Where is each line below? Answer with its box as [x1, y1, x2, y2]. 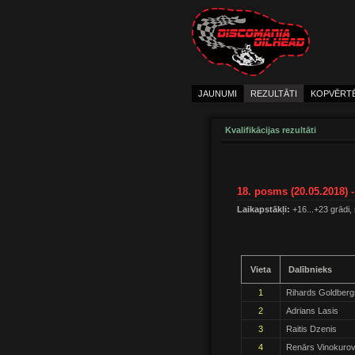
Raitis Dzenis [286, 324, 337, 334]
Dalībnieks [288, 265, 332, 275]
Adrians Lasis [286, 306, 338, 316]
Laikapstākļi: [237, 204, 290, 215]
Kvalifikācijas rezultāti [225, 125, 316, 136]
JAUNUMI [198, 89, 237, 99]
